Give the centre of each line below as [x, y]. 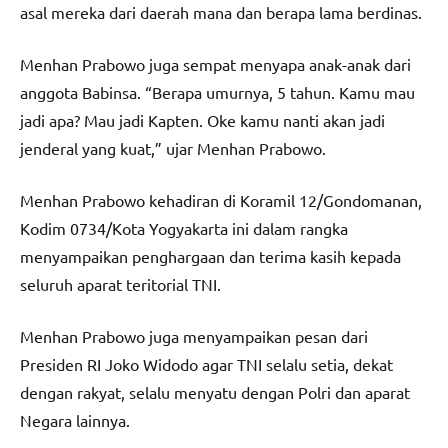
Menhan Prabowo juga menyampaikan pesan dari [194, 335]
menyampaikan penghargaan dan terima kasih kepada [210, 255]
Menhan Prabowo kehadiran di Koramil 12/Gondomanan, [221, 199]
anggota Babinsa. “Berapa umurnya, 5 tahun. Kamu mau [217, 91]
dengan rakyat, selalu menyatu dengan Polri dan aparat [215, 391]
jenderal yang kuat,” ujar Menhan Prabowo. [173, 147]
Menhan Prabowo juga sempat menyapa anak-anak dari [215, 63]
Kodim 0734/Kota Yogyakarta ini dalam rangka [184, 227]
